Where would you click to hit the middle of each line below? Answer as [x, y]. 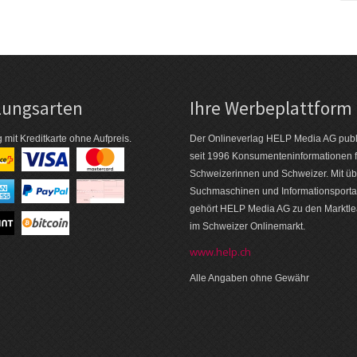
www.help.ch [220, 252]
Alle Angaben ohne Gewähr [249, 279]
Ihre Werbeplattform [271, 108]
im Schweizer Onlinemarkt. [247, 227]
